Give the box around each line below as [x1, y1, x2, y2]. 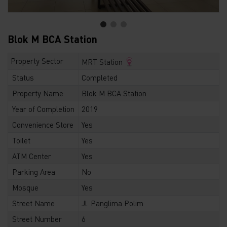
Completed [81, 73, 118, 82]
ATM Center [12, 152, 51, 161]
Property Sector [10, 56, 63, 65]
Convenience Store [12, 120, 73, 129]
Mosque [12, 183, 39, 192]
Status [12, 73, 34, 82]
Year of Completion [12, 104, 74, 113]
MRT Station [81, 57, 123, 67]
